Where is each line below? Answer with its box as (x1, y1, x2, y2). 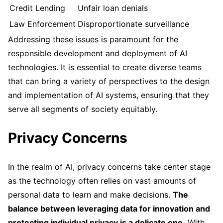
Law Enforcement (9, 18, 76, 29)
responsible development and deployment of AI (8, 48, 187, 58)
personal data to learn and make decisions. (8, 189, 173, 200)
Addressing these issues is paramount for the (8, 34, 178, 44)
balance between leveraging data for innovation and (8, 203, 210, 214)
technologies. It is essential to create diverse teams (8, 62, 202, 72)
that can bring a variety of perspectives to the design (8, 76, 210, 86)
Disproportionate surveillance (78, 18, 189, 29)
